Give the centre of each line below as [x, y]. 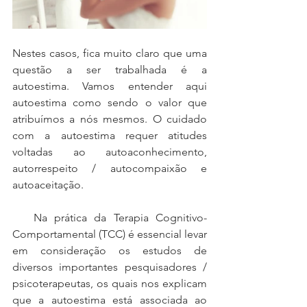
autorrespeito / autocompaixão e [110, 168]
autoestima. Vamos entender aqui [110, 86]
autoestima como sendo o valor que [110, 102]
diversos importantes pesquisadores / [110, 267]
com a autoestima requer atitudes [110, 135]
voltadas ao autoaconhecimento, [110, 152]
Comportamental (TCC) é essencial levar [110, 234]
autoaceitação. [48, 185]
